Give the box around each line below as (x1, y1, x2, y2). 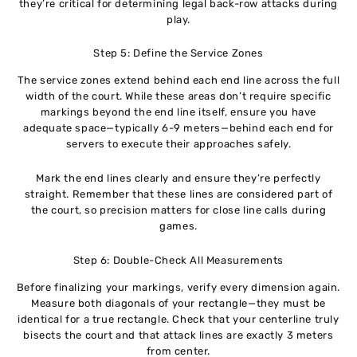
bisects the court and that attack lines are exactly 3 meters (23, 328, 334, 341)
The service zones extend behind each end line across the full (17, 74, 340, 87)
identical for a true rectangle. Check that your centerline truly (18, 312, 339, 325)
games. (159, 219, 198, 232)
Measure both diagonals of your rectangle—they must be (31, 296, 326, 309)
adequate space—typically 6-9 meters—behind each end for (22, 122, 334, 135)
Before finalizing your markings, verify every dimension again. (16, 280, 341, 293)
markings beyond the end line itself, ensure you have (40, 106, 317, 119)
